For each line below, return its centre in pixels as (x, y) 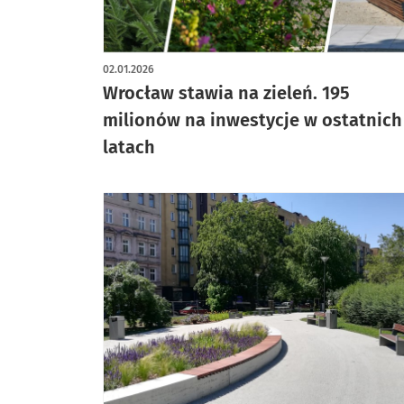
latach (129, 147)
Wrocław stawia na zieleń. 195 (226, 93)
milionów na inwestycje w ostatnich (252, 120)
